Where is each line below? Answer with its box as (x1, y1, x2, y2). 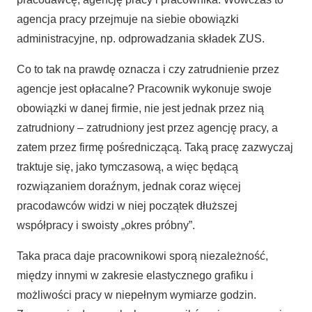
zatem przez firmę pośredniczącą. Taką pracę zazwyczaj (17, 141, 293, 153)
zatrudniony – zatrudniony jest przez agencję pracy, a (17, 121, 278, 134)
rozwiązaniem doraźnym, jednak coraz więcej (17, 180, 241, 192)
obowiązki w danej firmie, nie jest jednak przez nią (17, 102, 264, 114)
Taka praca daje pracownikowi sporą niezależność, (17, 249, 268, 262)
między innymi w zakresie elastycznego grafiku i (17, 269, 253, 281)
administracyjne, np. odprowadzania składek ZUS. (17, 32, 265, 45)
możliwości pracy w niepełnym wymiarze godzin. (17, 288, 256, 301)
